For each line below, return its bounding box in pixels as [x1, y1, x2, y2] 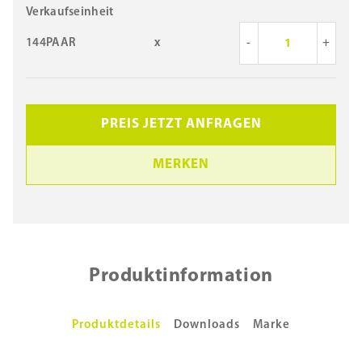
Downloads [174, 319, 240, 331]
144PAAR [26, 37, 77, 49]
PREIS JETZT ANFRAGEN [100, 117, 262, 131]
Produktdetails [72, 319, 161, 331]
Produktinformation [89, 267, 273, 286]
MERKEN [153, 158, 209, 171]
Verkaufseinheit [26, 6, 114, 19]
